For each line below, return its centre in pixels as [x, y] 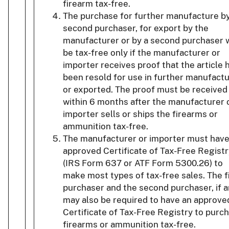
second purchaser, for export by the [136, 28]
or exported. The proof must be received [145, 90]
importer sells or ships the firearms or [140, 114]
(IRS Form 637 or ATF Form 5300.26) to [143, 163]
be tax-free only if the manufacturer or [142, 53]
